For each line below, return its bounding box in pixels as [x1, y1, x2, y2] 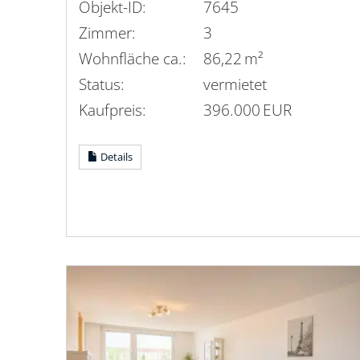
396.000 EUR [202, 98, 292, 121]
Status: [79, 72, 125, 95]
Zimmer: [79, 21, 136, 43]
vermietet [202, 72, 267, 95]
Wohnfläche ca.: [79, 47, 186, 69]
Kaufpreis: [79, 98, 146, 121]
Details [98, 149, 133, 164]
